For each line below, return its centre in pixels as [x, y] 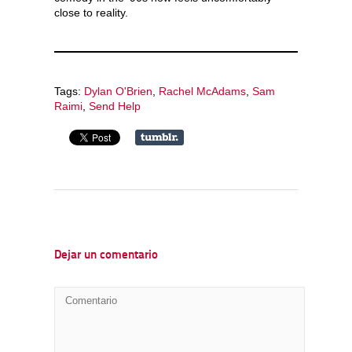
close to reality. [91, 12]
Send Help [115, 106]
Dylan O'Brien [118, 91]
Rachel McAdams [202, 91]
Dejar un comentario [106, 255]
